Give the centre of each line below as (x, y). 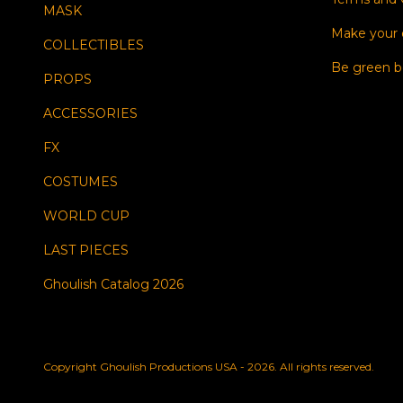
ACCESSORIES (90, 113)
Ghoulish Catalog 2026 (113, 284)
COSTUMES (81, 181)
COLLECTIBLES (94, 45)
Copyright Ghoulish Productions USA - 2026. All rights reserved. (209, 366)
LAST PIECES (86, 250)
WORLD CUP (86, 215)
